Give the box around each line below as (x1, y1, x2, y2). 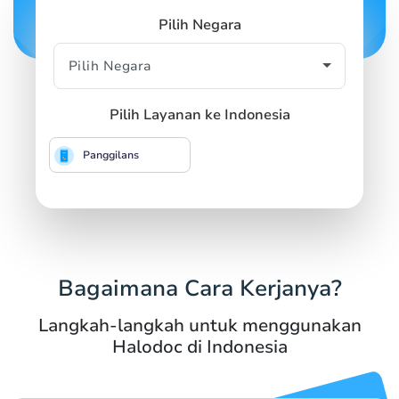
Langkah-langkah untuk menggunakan (37, 313, 362, 338)
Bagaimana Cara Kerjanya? (57, 273, 342, 304)
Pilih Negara (158, 14, 241, 35)
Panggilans (83, 147, 139, 162)
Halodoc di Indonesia (111, 334, 288, 359)
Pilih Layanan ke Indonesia (109, 104, 290, 125)
